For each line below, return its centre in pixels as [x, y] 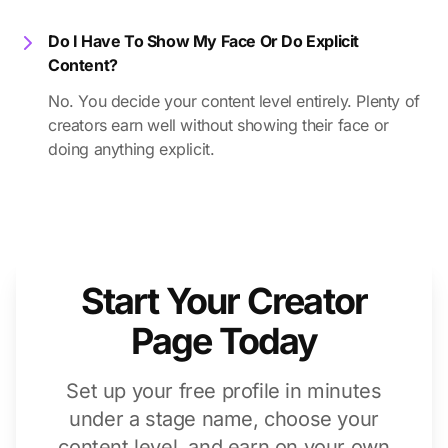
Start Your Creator [224, 301]
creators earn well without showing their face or [218, 125]
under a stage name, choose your [224, 419]
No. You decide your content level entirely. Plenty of [234, 101]
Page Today [224, 341]
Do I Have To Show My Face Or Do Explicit [204, 41]
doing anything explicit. [131, 149]
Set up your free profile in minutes [224, 391]
